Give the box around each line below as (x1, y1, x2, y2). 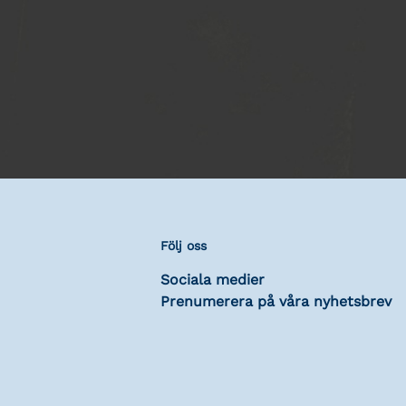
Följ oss (160, 238, 207, 253)
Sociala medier (160, 271, 265, 288)
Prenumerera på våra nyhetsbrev (160, 293, 391, 310)
